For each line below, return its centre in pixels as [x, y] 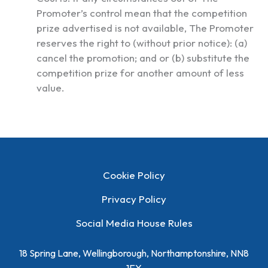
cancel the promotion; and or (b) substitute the [143, 58]
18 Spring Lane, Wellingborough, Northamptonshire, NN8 [134, 253]
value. [51, 88]
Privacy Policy [134, 199]
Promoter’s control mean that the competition [142, 13]
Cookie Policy [134, 175]
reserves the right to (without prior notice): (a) [142, 43]
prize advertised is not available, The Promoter [145, 28]
